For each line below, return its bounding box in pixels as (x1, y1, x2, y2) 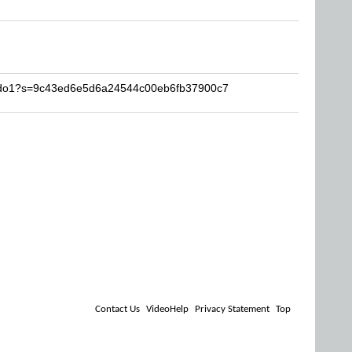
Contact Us (95, 304, 140, 314)
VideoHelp (146, 304, 189, 314)
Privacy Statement (195, 304, 269, 314)
